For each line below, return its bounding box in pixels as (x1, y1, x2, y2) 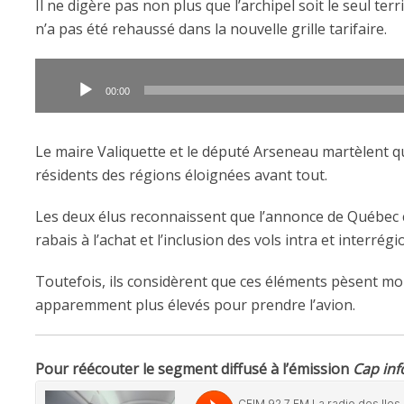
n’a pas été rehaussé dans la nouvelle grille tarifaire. (35, 19, 387, 40)
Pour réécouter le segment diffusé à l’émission (35, 359, 353, 380)
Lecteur (34, 60, 86, 80)
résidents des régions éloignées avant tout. (35, 165, 327, 186)
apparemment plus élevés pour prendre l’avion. (35, 295, 355, 316)
